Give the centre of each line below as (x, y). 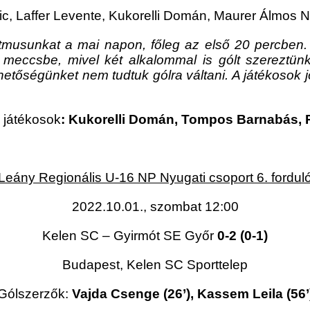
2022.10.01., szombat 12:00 (155, 207)
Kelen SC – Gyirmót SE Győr (130, 236)
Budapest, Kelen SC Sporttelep (155, 265)
